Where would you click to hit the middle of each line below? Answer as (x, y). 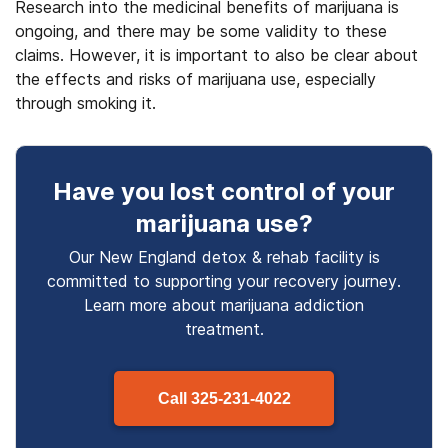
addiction (329, 305)
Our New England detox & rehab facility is (224, 257)
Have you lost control (179, 191)
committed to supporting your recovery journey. (224, 281)
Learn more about (152, 305)
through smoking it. (85, 103)
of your (350, 191)
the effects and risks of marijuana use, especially (195, 79)
